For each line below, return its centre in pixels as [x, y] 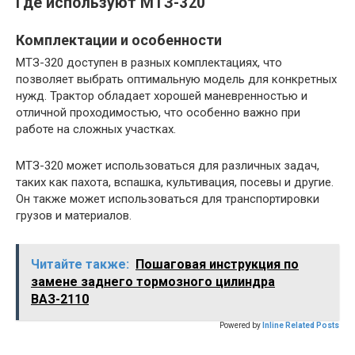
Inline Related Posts [301, 325]
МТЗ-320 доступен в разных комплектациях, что [149, 62]
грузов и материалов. [74, 215]
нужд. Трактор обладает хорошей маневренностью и [162, 95]
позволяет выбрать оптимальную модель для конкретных [176, 79]
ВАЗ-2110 [60, 299]
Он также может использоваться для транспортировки [168, 198]
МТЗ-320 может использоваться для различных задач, [168, 165]
